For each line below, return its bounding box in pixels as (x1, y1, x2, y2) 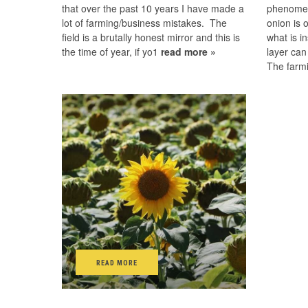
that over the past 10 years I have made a (62, 1, 244, 15)
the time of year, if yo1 (62, 45, 161, 58)
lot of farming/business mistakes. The (62, 16, 227, 30)
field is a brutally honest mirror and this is (62, 30, 240, 44)
